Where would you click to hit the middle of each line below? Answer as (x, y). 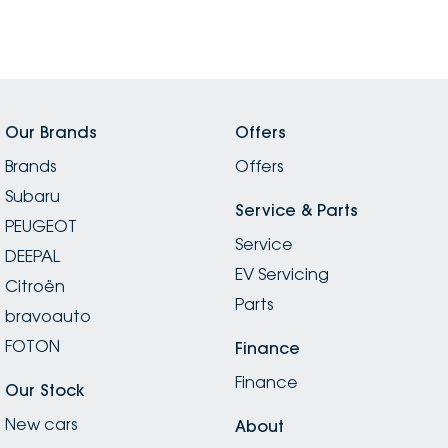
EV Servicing (281, 273)
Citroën (35, 285)
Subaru (32, 195)
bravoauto (48, 315)
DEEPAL (32, 255)
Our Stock (45, 389)
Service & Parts (296, 209)
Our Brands (51, 131)
